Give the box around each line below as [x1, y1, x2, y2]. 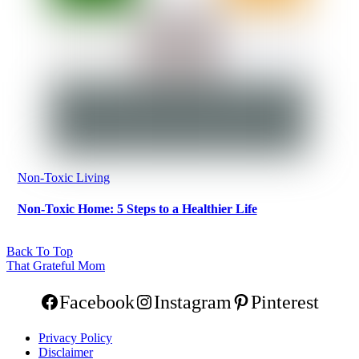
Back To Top [6, 244, 73, 259]
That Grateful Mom [6, 259, 105, 273]
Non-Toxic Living [17, 170, 110, 184]
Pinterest [251, 292, 319, 313]
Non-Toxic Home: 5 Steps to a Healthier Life [17, 202, 257, 216]
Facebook [59, 292, 135, 313]
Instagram [154, 292, 232, 313]
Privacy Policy [38, 331, 112, 345]
